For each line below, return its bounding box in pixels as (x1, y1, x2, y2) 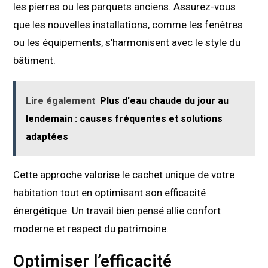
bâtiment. (13, 54, 56, 67)
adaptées (26, 131, 69, 143)
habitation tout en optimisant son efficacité (13, 187, 206, 199)
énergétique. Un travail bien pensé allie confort (13, 205, 221, 217)
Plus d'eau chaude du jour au (100, 95, 229, 107)
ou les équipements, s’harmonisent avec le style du (13, 36, 241, 49)
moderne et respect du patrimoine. (13, 223, 169, 235)
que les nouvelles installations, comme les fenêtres (13, 19, 243, 31)
